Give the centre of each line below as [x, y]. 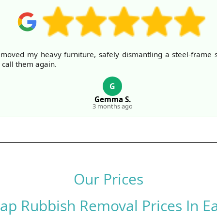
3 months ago [112, 106]
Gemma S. [112, 99]
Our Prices [108, 179]
